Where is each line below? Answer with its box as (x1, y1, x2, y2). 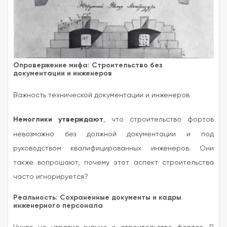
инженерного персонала (13, 201, 103, 210)
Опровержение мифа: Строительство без (13, 60, 163, 69)
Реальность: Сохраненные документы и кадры (13, 193, 181, 202)
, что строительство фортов (103, 115, 214, 123)
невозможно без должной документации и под (13, 129, 214, 138)
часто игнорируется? (13, 172, 88, 180)
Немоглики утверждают (13, 115, 104, 124)
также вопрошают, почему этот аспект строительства (13, 158, 214, 166)
